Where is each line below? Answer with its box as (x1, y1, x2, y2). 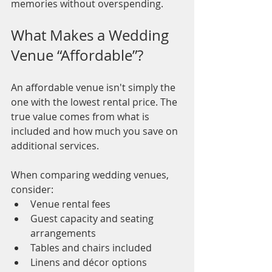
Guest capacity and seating (30, 212, 156, 226)
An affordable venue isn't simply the (11, 81, 178, 95)
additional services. (11, 139, 99, 153)
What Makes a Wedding (11, 25, 172, 46)
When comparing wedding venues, (11, 168, 171, 182)
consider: (11, 183, 53, 197)
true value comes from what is (11, 110, 152, 124)
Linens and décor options (30, 256, 147, 270)
